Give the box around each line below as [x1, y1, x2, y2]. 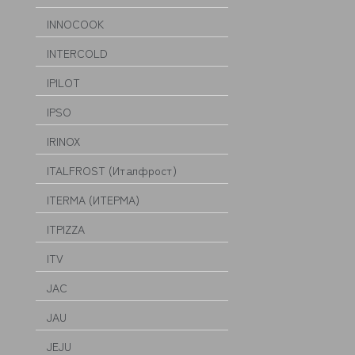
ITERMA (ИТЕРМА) [47, 192, 139, 208]
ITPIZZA [47, 221, 85, 237]
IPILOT [47, 74, 80, 90]
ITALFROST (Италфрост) [47, 162, 177, 178]
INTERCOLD [47, 45, 108, 61]
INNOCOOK [47, 16, 104, 32]
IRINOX [47, 133, 80, 149]
